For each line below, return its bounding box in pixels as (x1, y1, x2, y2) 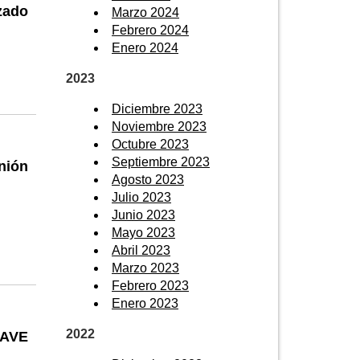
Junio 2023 (112, 207, 175, 222)
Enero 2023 (112, 296, 178, 310)
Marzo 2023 (112, 260, 179, 275)
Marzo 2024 (112, 5, 179, 19)
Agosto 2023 (112, 172, 184, 186)
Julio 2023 (112, 190, 171, 204)
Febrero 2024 (112, 22, 189, 37)
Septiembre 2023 (112, 154, 210, 169)
